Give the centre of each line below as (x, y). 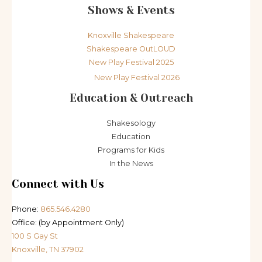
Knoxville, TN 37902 (48, 250)
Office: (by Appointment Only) (68, 223)
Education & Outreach (131, 98)
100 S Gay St (35, 236)
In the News (131, 164)
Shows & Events (131, 10)
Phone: (26, 209)
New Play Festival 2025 (131, 62)
